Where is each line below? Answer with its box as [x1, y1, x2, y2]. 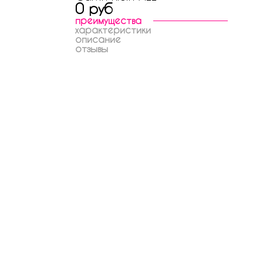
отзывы [75, 43, 108, 54]
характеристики [75, 24, 151, 35]
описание [75, 33, 121, 45]
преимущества [75, 15, 141, 26]
